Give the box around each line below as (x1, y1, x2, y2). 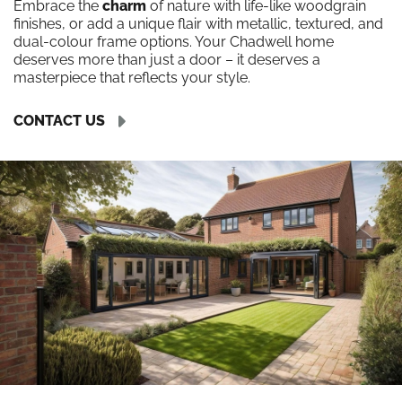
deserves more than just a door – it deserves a (13, 51, 320, 68)
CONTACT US (13, 111, 105, 129)
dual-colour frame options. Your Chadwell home (13, 33, 334, 50)
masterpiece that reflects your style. (13, 69, 250, 86)
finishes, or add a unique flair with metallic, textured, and (13, 15, 383, 32)
